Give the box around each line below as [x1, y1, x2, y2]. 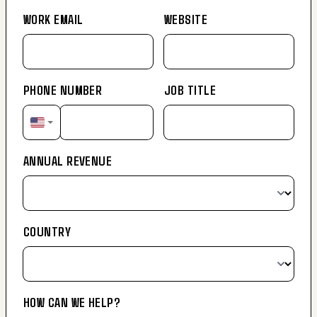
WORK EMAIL [23, 11, 83, 27]
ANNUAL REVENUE [23, 153, 113, 168]
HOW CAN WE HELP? [23, 294, 120, 310]
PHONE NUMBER [23, 82, 103, 98]
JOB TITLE [163, 82, 217, 98]
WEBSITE [163, 11, 208, 27]
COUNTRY [23, 224, 71, 239]
